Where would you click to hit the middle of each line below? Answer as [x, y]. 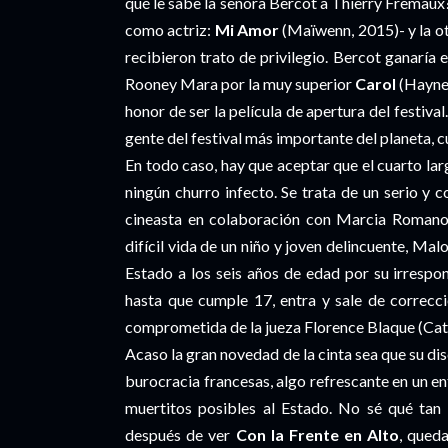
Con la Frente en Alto [317, 434]
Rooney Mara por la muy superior [240, 83]
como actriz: [170, 29]
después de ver [180, 434]
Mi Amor [247, 29]
